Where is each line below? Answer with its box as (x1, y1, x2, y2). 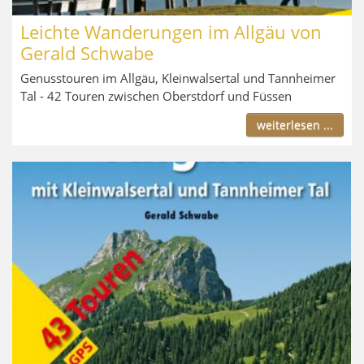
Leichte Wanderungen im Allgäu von (20, 19, 322, 45)
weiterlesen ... (257, 117, 333, 133)
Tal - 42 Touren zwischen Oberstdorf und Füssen (20, 88, 292, 105)
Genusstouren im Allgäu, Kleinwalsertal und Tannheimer (20, 70, 336, 87)
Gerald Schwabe (20, 41, 154, 66)
